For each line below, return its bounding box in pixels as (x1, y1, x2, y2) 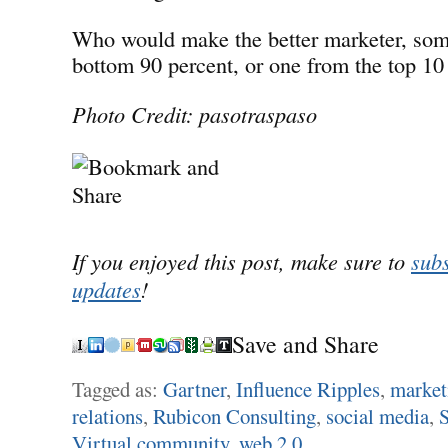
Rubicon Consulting (153, 401, 316, 430)
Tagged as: (72, 374, 163, 403)
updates (72, 273, 141, 304)
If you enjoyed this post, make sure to (72, 245, 411, 276)
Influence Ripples (236, 374, 380, 403)
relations (72, 401, 143, 430)
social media (326, 401, 429, 430)
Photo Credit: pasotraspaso (72, 98, 317, 129)
